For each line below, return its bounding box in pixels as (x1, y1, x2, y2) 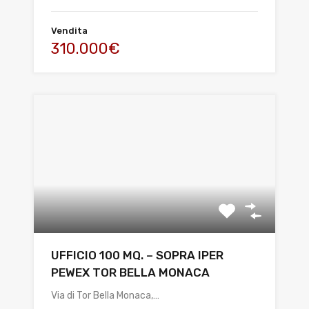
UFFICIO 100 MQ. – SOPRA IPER (51, 248, 223, 262)
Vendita (51, 25, 88, 36)
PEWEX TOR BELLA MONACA (51, 265, 210, 279)
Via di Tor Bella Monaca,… (51, 289, 159, 301)
